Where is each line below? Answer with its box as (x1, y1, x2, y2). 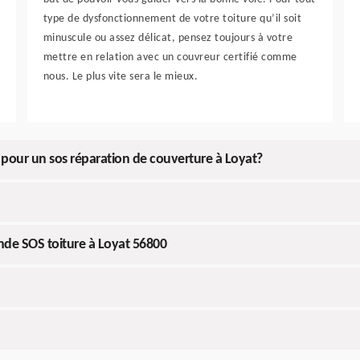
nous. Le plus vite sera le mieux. (43, 71, 198, 83)
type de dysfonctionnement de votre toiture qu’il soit (43, 13, 302, 25)
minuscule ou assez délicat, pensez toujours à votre (43, 32, 293, 44)
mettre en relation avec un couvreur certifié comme (43, 51, 297, 63)
